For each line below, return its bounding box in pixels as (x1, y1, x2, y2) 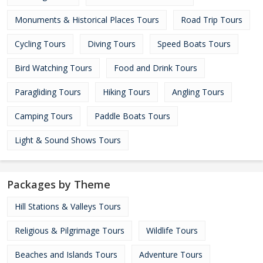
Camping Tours (15, 110, 73, 122)
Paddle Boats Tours (95, 110, 170, 122)
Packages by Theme (7, 177, 110, 191)
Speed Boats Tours (157, 38, 231, 49)
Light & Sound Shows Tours (15, 134, 121, 146)
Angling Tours (172, 86, 224, 97)
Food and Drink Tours (114, 62, 197, 73)
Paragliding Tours (15, 86, 81, 97)
